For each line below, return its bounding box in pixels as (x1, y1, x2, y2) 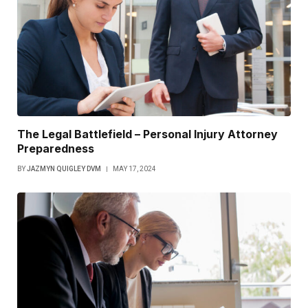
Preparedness (17, 142, 94, 156)
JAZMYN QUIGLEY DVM (27, 165, 101, 173)
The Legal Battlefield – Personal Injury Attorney (17, 127, 278, 142)
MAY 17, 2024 (113, 165, 156, 173)
